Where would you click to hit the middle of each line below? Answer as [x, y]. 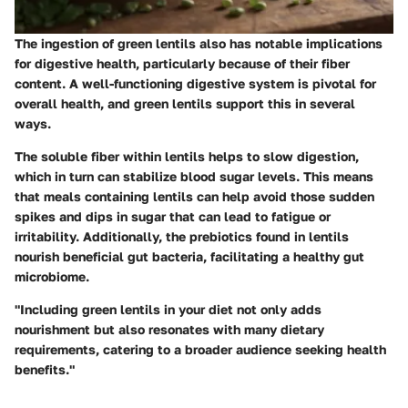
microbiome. [52, 277]
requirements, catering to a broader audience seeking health [200, 350]
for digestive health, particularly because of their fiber [182, 64]
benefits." [45, 370]
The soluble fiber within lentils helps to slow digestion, [187, 157]
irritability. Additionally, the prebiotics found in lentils [182, 237]
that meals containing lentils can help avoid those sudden [194, 197]
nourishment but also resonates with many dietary [169, 330]
